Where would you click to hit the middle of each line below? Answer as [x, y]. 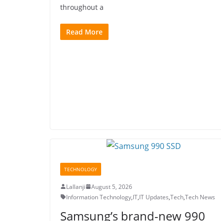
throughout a [82, 7]
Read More [84, 32]
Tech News [200, 197]
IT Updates [154, 197]
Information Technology [99, 197]
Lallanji [76, 186]
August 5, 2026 [112, 186]
